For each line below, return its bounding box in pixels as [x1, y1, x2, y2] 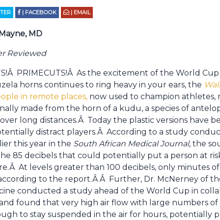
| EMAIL [69, 9, 90, 16]
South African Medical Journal [73, 139, 189, 148]
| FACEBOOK [21, 9, 57, 16]
